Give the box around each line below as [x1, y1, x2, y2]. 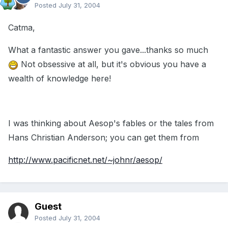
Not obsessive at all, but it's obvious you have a [18, 59, 206, 70]
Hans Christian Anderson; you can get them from [8, 132, 199, 143]
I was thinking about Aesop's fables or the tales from [8, 118, 214, 129]
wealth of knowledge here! [8, 73, 111, 84]
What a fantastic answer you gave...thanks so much [8, 45, 208, 55]
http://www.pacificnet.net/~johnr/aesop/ [8, 155, 162, 165]
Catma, [8, 22, 35, 33]
